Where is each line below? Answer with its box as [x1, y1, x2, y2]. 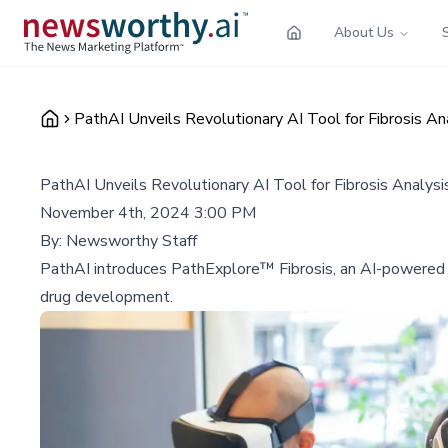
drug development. [40, 285, 173, 308]
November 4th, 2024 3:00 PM [40, 201, 256, 224]
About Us [334, 22, 394, 42]
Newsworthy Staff [66, 229, 197, 252]
